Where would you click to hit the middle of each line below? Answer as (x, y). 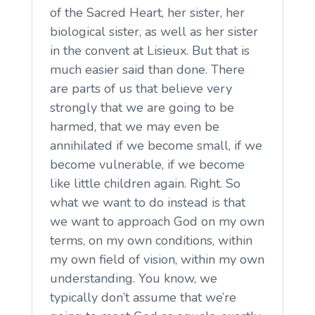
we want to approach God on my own (157, 221)
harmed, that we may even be (134, 126)
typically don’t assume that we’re (143, 297)
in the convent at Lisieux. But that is (149, 50)
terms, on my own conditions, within (151, 240)
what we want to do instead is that (147, 202)
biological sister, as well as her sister (154, 31)
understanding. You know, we (133, 278)
